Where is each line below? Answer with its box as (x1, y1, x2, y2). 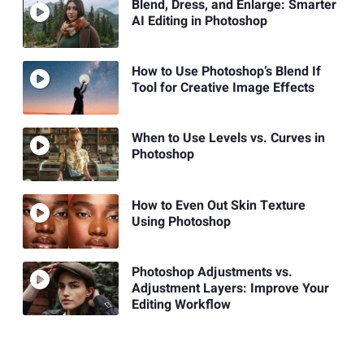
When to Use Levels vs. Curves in (131, 128, 325, 149)
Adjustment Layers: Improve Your (131, 278, 329, 298)
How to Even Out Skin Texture (131, 195, 305, 215)
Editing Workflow (131, 294, 231, 314)
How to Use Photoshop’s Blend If (131, 61, 321, 81)
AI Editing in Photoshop (131, 11, 267, 31)
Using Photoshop (131, 211, 231, 232)
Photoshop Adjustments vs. (131, 262, 292, 282)
